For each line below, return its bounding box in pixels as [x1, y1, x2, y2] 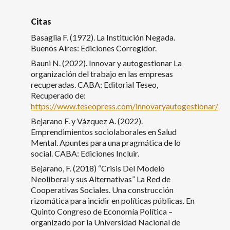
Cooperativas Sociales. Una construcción [31, 184, 174, 195]
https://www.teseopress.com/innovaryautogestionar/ [31, 101, 218, 111]
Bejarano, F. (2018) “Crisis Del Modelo [31, 163, 165, 173]
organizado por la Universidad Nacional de [31, 217, 180, 227]
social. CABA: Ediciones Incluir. [31, 148, 139, 158]
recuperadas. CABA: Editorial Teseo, [31, 79, 158, 89]
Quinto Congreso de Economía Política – [31, 206, 172, 216]
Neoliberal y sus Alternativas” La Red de [31, 174, 170, 184]
